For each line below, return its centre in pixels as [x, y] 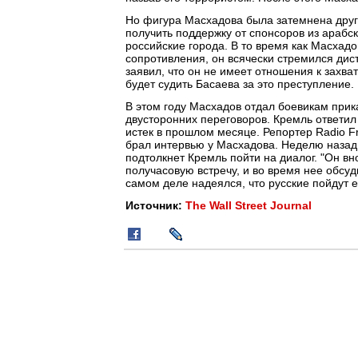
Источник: [155, 205]
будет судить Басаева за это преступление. [240, 84]
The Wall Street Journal [249, 205]
